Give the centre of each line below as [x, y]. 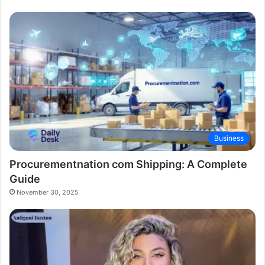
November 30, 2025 [48, 192]
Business [229, 138]
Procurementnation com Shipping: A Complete [128, 164]
